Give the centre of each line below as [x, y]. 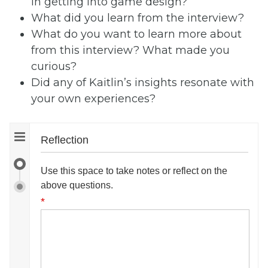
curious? [54, 67]
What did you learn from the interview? [138, 18]
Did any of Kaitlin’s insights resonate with [143, 83]
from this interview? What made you [130, 51]
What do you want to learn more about [136, 34]
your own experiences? [93, 99]
